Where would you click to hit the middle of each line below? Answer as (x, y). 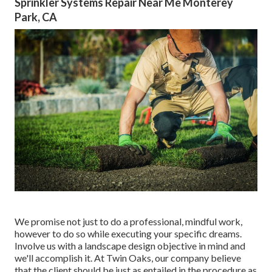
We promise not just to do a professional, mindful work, (128, 222)
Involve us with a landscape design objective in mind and (130, 246)
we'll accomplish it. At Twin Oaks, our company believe (128, 258)
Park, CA (36, 17)
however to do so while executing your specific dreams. (128, 234)
